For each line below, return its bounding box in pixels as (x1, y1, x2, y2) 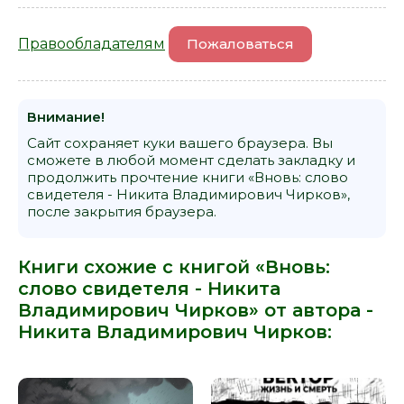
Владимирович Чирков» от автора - (18, 298, 373, 321)
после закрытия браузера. (27, 202, 216, 220)
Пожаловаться (187, 34, 294, 52)
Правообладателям (18, 34, 165, 52)
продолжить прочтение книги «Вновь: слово (27, 168, 348, 186)
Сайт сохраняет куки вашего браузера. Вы (27, 133, 333, 151)
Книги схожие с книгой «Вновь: (18, 255, 330, 278)
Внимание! (27, 107, 105, 125)
